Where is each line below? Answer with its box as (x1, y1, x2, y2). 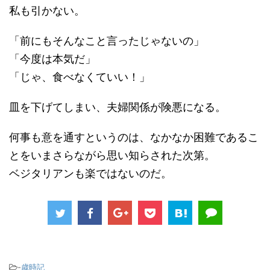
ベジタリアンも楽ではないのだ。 (9, 167, 172, 180)
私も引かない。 (9, 4, 85, 17)
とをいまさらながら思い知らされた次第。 (9, 149, 215, 162)
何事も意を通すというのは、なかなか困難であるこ (9, 131, 259, 143)
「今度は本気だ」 (9, 52, 96, 65)
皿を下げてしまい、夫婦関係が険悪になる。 (9, 101, 226, 113)
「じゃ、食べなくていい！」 (9, 71, 150, 83)
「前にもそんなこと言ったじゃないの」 (9, 34, 204, 47)
